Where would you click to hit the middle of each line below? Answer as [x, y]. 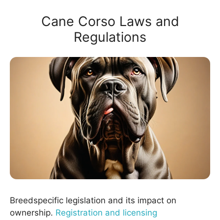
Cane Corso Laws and [110, 22]
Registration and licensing [106, 213]
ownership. [33, 213]
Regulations [110, 37]
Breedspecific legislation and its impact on [93, 201]
